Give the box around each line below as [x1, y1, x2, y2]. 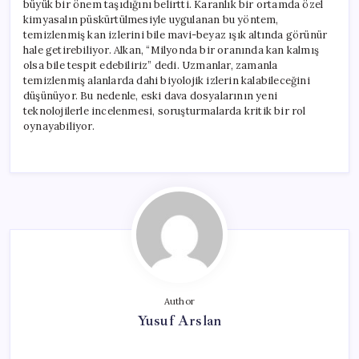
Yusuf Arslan [137, 311, 222, 329]
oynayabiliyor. [23, 119, 95, 133]
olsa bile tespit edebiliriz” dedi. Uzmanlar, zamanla [23, 58, 278, 72]
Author [163, 295, 196, 307]
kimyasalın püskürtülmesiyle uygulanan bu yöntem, [23, 12, 279, 26]
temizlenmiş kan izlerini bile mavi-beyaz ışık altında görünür [23, 27, 328, 42]
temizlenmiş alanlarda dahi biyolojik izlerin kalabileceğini [23, 73, 310, 87]
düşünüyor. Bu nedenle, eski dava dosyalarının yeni [23, 88, 277, 103]
